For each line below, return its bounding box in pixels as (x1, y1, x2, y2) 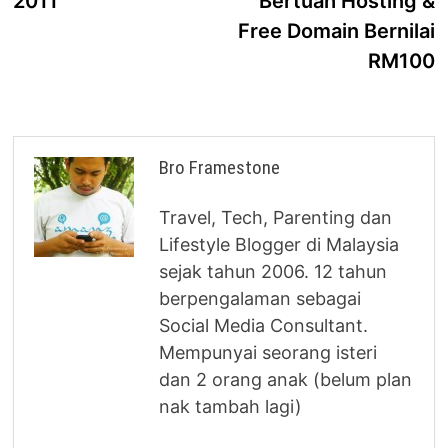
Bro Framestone (159, 155, 281, 179)
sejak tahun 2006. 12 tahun (159, 260, 388, 282)
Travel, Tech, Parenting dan (159, 206, 393, 228)
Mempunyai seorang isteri (159, 341, 378, 363)
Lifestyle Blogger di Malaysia (159, 233, 400, 255)
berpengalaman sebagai (159, 287, 362, 309)
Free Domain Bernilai (237, 18, 435, 43)
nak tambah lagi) (159, 395, 303, 417)
